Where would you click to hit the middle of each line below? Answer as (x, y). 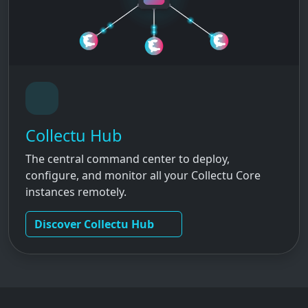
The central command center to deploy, (128, 159)
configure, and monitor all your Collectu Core (143, 176)
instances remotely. (76, 192)
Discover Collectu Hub (94, 224)
